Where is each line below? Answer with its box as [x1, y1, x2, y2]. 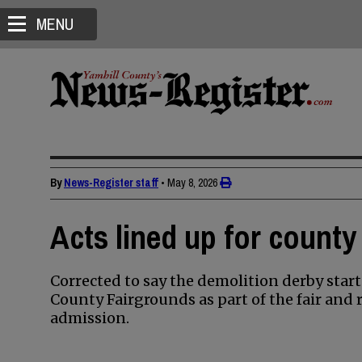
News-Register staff [64, 175, 158, 190]
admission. [50, 309, 129, 327]
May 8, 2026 [167, 175, 217, 190]
